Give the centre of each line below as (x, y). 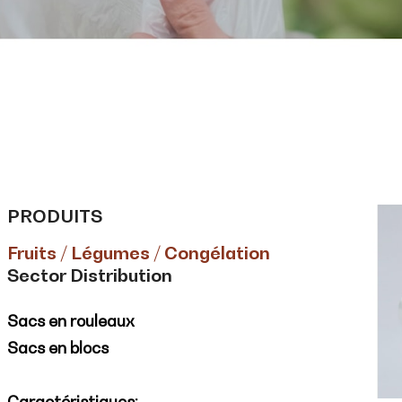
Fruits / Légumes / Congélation (139, 253)
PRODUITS (55, 216)
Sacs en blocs (60, 348)
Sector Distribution (90, 275)
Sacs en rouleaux (71, 321)
